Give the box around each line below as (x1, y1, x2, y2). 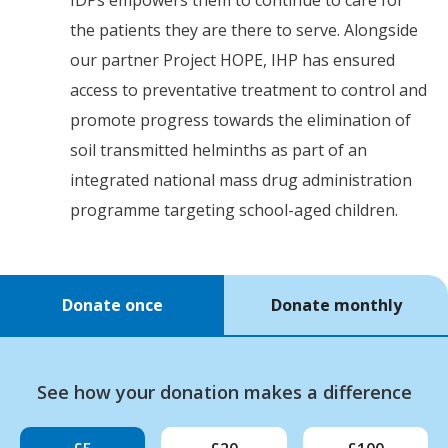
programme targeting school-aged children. (70, 198, 398, 221)
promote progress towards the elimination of (70, 108, 411, 131)
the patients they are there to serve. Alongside (70, 18, 418, 41)
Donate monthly (270, 293, 402, 316)
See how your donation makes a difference (36, 379, 412, 404)
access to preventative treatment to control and (70, 78, 427, 101)
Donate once (61, 293, 163, 316)
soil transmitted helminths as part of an (70, 138, 367, 161)
